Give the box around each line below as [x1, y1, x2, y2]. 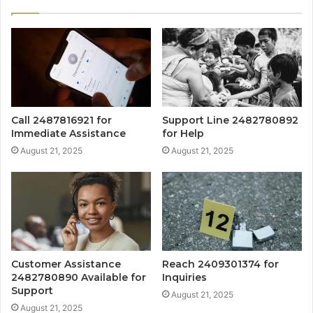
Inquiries [162, 271, 207, 284]
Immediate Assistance [11, 127, 126, 140]
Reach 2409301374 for [162, 258, 279, 271]
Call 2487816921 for [11, 114, 112, 127]
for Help [162, 127, 204, 140]
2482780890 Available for [11, 271, 146, 284]
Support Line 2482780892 [162, 114, 298, 127]
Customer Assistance [11, 258, 121, 271]
